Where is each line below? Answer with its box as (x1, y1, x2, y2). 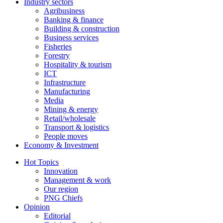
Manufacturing (44, 87, 90, 96)
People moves (44, 132, 88, 141)
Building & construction (44, 24, 119, 33)
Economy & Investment (24, 141, 99, 150)
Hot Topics (24, 158, 59, 167)
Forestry (44, 51, 70, 60)
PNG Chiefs (44, 194, 83, 203)
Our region (44, 185, 78, 194)
